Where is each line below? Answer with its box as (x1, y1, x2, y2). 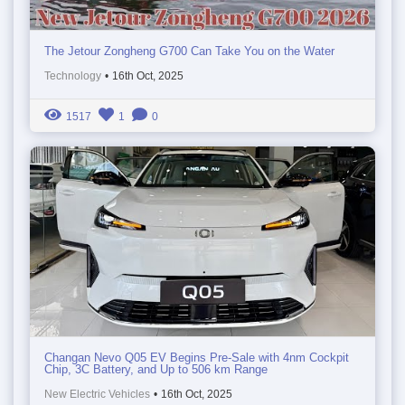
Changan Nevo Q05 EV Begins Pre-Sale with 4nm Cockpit (44, 351, 349, 365)
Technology (44, 69, 101, 82)
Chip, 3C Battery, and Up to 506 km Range (44, 363, 268, 377)
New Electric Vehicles (44, 388, 150, 401)
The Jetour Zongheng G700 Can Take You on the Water (44, 43, 334, 58)
